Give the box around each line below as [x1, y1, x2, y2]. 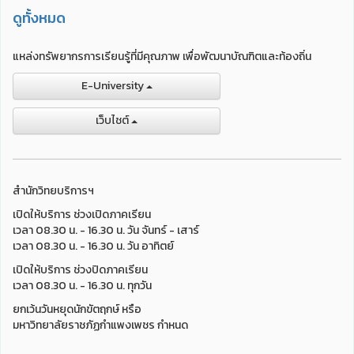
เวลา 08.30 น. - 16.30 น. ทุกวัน [13, 277, 152, 295]
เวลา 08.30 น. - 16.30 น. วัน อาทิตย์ [13, 238, 174, 255]
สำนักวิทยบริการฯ [13, 183, 94, 200]
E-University [81, 77, 146, 95]
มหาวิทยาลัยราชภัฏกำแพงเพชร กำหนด [13, 317, 188, 334]
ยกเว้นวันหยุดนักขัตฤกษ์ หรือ [13, 301, 141, 318]
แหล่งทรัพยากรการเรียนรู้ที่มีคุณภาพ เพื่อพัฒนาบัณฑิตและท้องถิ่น [13, 48, 311, 66]
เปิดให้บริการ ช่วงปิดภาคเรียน [13, 262, 148, 279]
